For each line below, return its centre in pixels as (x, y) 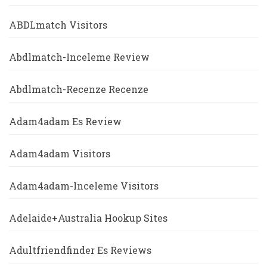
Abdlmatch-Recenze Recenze (79, 89)
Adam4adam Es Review (65, 122)
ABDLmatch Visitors (58, 25)
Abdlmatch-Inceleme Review (79, 57)
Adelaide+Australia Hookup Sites (88, 218)
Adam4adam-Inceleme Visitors (84, 186)
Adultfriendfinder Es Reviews (80, 250)
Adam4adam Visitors (60, 154)
